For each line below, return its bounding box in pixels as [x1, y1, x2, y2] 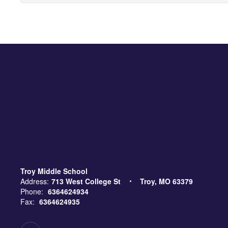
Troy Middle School [20, 165, 88, 176]
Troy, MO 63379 [140, 176, 193, 186]
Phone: [20, 186, 43, 196]
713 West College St [51, 176, 121, 186]
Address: [20, 176, 49, 186]
